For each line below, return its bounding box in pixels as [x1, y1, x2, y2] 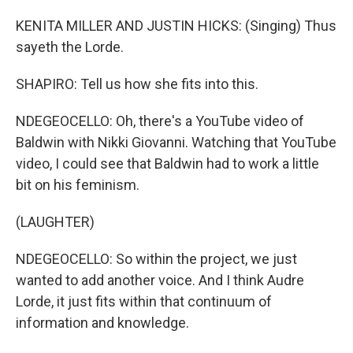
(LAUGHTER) [16, 214, 95, 230]
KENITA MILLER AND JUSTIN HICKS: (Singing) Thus [16, 17, 336, 34]
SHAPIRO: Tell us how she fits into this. [16, 76, 258, 92]
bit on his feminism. [16, 176, 139, 193]
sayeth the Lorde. [16, 39, 124, 55]
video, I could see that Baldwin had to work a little [16, 155, 319, 172]
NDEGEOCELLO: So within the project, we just [16, 251, 297, 267]
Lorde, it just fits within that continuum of [16, 293, 272, 310]
